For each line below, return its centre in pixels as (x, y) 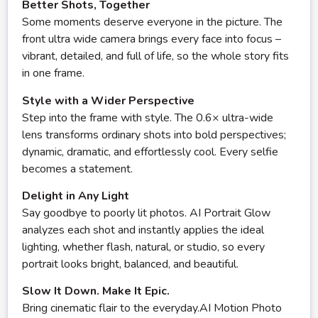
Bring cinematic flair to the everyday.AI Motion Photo (152, 308)
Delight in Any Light (76, 196)
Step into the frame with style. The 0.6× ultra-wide (148, 117)
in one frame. (53, 73)
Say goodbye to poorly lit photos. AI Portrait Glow (146, 213)
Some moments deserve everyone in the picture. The (152, 22)
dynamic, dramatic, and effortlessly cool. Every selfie (150, 152)
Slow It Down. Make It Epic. (96, 291)
